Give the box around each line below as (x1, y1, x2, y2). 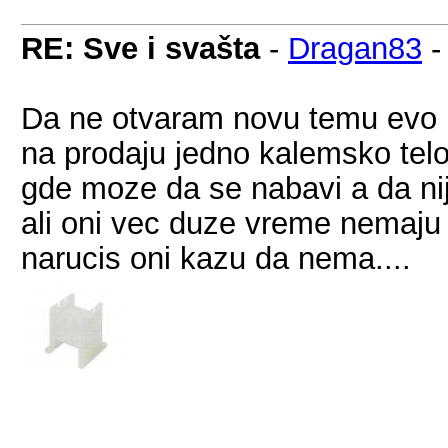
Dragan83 (288, 31, 422, 65)
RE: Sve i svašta (21, 31, 260, 65)
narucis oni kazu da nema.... (21, 241, 411, 275)
